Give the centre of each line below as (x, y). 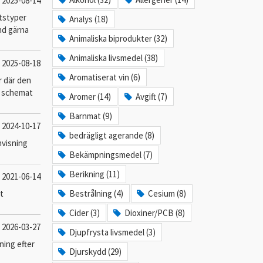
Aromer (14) (90, 97)
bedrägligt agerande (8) (112, 135)
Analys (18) (89, 19)
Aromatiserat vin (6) (105, 77)
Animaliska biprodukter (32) (119, 38)
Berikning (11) (95, 174)
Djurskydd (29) (96, 252)
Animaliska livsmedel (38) (114, 58)
